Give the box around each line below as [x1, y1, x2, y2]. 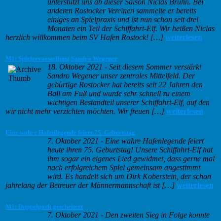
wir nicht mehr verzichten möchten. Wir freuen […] [5, 107, 164, 116]
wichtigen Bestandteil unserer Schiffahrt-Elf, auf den [47, 98, 210, 107]
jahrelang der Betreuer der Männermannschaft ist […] [5, 181, 175, 190]
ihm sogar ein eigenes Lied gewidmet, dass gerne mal [47, 154, 215, 163]
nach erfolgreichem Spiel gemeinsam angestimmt [47, 163, 200, 172]
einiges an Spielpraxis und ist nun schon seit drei [47, 15, 198, 24]
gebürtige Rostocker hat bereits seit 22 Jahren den [47, 80, 203, 89]
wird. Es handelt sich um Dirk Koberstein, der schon [47, 172, 211, 181]
